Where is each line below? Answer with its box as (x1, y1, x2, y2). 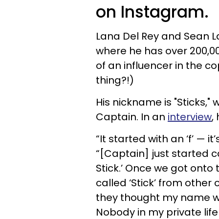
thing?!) (96, 73, 134, 87)
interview (168, 110, 212, 124)
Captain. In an (96, 110, 168, 124)
